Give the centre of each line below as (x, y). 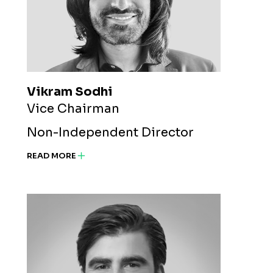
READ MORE (51, 155)
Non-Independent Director (110, 133)
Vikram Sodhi (70, 92)
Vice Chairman (73, 109)
